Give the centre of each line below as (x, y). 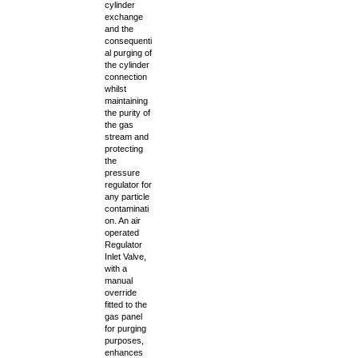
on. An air (123, 221)
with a (116, 268)
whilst (115, 89)
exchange (124, 17)
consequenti (128, 41)
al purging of (128, 53)
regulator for (128, 185)
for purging (125, 328)
